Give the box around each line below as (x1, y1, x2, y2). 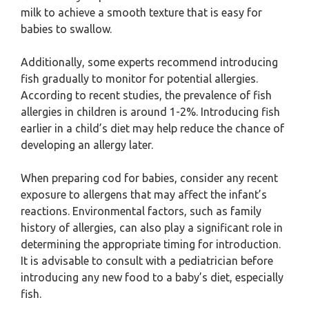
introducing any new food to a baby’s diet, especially (21, 271, 283, 283)
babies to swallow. (21, 23, 112, 35)
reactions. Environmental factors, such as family (21, 205, 261, 217)
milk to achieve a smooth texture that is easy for (21, 6, 262, 19)
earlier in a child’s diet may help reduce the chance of (21, 122, 284, 134)
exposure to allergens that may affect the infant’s (21, 188, 267, 201)
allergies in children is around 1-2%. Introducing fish (21, 106, 280, 118)
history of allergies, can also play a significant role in (21, 221, 283, 234)
